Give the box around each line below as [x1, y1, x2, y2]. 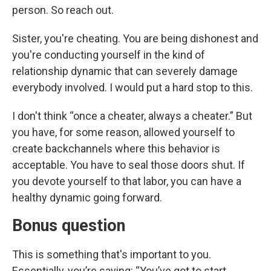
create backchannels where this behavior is [12, 142, 220, 155]
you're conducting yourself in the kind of [12, 48, 205, 61]
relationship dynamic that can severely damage [12, 65, 238, 77]
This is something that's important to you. [12, 248, 211, 261]
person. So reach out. [12, 4, 114, 16]
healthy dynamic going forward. [12, 191, 162, 204]
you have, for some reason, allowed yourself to [12, 126, 235, 139]
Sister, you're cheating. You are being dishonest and [12, 32, 258, 45]
